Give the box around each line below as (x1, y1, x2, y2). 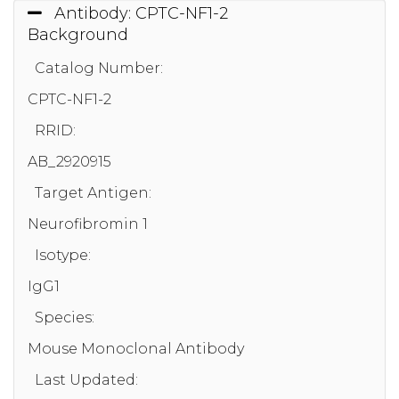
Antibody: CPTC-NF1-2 (54, 3, 228, 23)
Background (28, 25, 128, 45)
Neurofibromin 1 (28, 216, 148, 233)
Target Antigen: (35, 184, 151, 202)
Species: (35, 309, 94, 327)
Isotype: (35, 247, 91, 265)
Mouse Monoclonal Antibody (28, 340, 244, 358)
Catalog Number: (35, 60, 163, 77)
